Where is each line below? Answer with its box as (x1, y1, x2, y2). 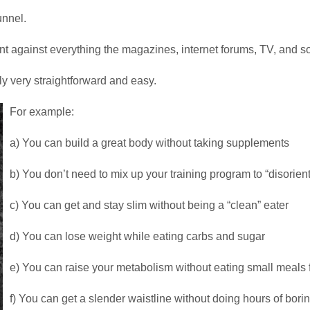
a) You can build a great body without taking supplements (10, 137, 289, 149)
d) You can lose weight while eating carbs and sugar (10, 230, 265, 243)
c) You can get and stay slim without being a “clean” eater (10, 199, 289, 212)
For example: (10, 106, 74, 118)
